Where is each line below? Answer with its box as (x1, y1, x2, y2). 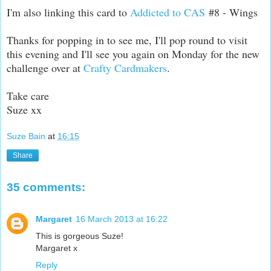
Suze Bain (7, 131, 45, 142)
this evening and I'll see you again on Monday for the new (7, 46, 260, 61)
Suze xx (7, 102, 42, 117)
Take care (7, 88, 49, 103)
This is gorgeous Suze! (36, 230, 123, 241)
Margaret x (36, 243, 77, 253)
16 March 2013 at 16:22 (76, 214, 168, 224)
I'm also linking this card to (7, 4, 130, 19)
